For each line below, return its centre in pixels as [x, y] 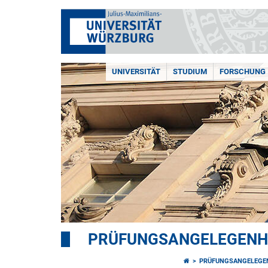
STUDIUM [190, 71]
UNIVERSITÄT [136, 71]
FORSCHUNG [243, 71]
